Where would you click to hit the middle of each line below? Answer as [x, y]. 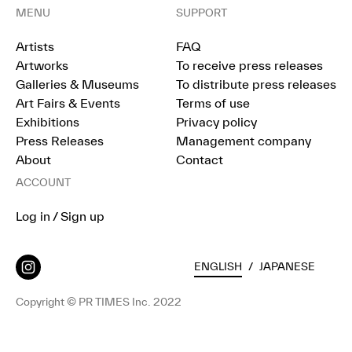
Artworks [42, 66]
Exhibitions [48, 122]
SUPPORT [202, 13]
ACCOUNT [43, 183]
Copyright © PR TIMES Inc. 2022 [99, 302]
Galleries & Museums [77, 84]
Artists [35, 47]
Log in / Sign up [60, 216]
